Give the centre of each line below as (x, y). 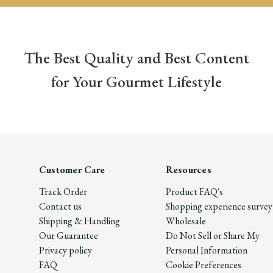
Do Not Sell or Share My (212, 236)
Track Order (63, 192)
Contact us (60, 207)
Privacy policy (65, 250)
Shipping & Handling (79, 221)
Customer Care (72, 170)
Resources (188, 170)
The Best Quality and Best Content (136, 58)
